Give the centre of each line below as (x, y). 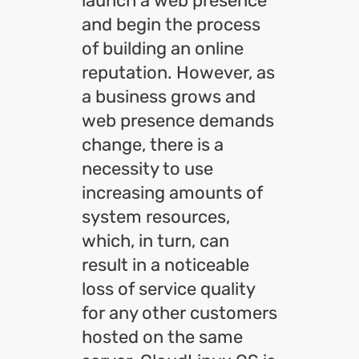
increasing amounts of (172, 193)
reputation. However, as (178, 73)
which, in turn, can (155, 241)
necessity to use (147, 169)
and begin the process (171, 24)
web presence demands (178, 121)
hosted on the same (162, 337)
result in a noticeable (165, 265)
